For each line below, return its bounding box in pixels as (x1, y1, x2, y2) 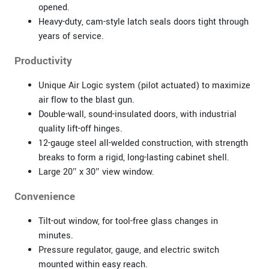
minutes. (38, 229, 73, 242)
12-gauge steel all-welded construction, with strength (38, 136, 248, 150)
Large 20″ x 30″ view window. (38, 165, 154, 178)
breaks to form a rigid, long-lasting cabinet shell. (38, 151, 229, 164)
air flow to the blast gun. (38, 93, 134, 106)
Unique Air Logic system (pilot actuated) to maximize (38, 79, 250, 92)
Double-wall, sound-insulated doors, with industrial (38, 107, 237, 121)
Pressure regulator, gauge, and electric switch (38, 243, 219, 256)
